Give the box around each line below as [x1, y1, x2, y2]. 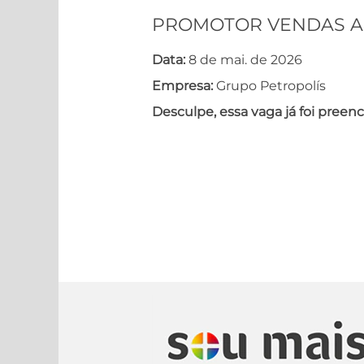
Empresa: [152, 78, 216, 93]
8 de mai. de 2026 [188, 52, 302, 67]
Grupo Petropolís [216, 78, 326, 93]
